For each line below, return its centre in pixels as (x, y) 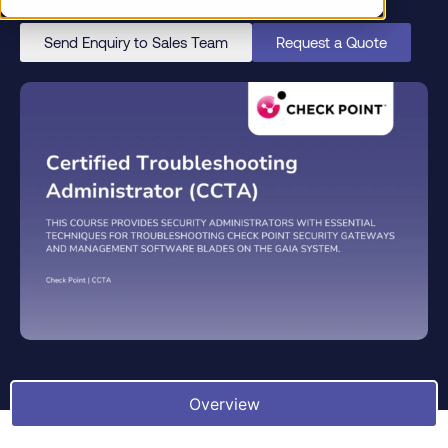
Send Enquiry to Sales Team (136, 41)
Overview (224, 403)
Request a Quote (331, 41)
